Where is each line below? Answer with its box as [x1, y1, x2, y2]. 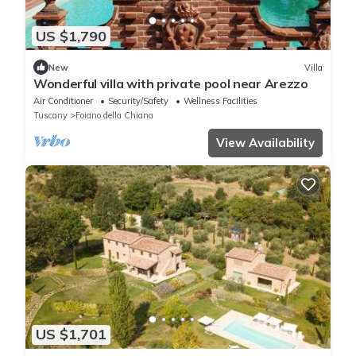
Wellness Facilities [184, 95, 257, 107]
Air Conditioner [33, 95, 93, 107]
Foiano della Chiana [75, 110, 153, 122]
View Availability [216, 135, 315, 151]
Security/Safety [108, 95, 168, 107]
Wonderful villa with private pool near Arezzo [33, 75, 308, 92]
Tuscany [33, 110, 68, 122]
